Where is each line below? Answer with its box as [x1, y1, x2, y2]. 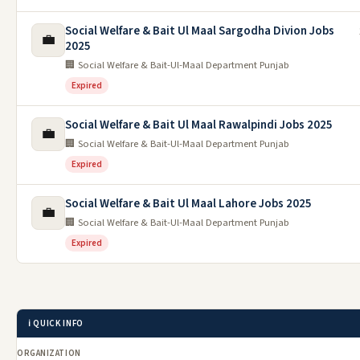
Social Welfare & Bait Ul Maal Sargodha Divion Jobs [65, 22, 334, 39]
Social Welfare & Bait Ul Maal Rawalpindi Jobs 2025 [65, 116, 333, 133]
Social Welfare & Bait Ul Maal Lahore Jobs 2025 [65, 194, 312, 212]
